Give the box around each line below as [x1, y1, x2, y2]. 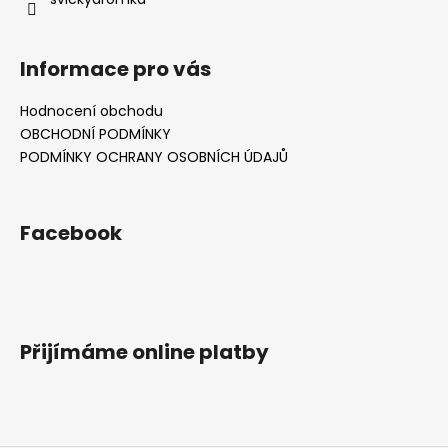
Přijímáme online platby [20, 337, 269, 366]
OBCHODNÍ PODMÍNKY [20, 123, 171, 144]
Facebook [20, 218, 122, 247]
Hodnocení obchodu [20, 100, 163, 121]
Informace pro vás [20, 54, 211, 83]
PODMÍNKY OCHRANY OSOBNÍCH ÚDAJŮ [20, 146, 288, 167]
